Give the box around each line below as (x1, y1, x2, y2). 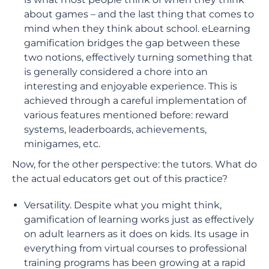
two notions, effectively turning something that (24, 52, 253, 63)
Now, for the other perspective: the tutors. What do (12, 159, 257, 170)
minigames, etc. (24, 138, 103, 150)
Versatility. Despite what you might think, (24, 199, 222, 211)
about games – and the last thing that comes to (24, 8, 254, 20)
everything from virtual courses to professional (24, 243, 247, 254)
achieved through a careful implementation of (24, 95, 246, 106)
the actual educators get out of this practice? (12, 173, 228, 184)
